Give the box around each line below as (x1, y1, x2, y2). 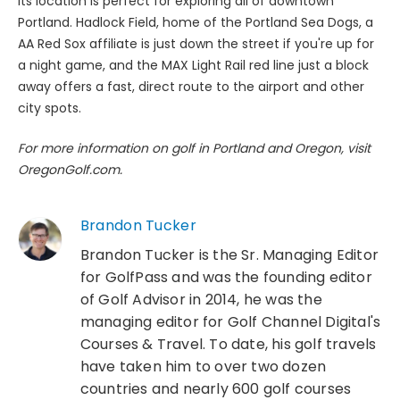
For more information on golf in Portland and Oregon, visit (18, 138, 371, 157)
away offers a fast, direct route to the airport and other (18, 77, 364, 96)
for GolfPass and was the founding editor (79, 266, 372, 287)
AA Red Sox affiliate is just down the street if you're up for (18, 34, 374, 53)
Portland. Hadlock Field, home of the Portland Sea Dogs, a (18, 12, 373, 31)
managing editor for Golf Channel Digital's (79, 311, 381, 332)
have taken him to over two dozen (79, 355, 327, 377)
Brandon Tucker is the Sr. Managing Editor (79, 244, 379, 265)
